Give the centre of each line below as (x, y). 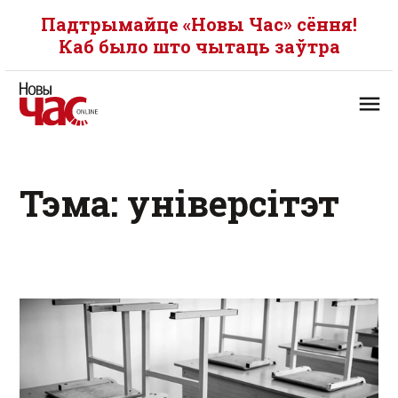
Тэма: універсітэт (179, 203)
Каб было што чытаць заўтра (199, 46)
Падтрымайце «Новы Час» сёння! (199, 24)
